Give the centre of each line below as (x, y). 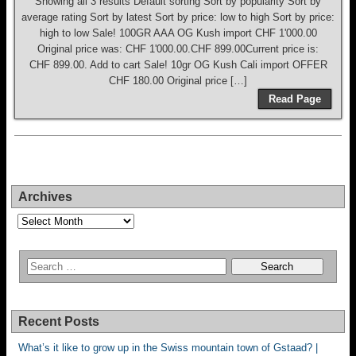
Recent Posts (59, 321)
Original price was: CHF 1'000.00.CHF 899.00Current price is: (178, 49)
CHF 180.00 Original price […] (178, 81)
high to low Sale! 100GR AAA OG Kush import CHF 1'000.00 (178, 33)
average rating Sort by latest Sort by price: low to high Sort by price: (178, 17)
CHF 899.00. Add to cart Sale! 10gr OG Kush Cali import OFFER (178, 65)
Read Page (295, 99)
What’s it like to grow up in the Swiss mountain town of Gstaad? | (168, 348)
